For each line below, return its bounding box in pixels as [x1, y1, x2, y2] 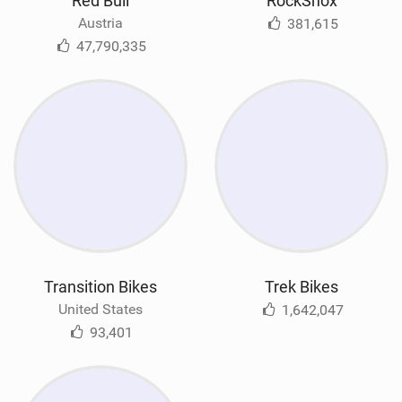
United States [58, 301, 143, 319]
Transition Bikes [44, 277, 157, 297]
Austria [78, 13, 123, 31]
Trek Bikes [265, 277, 338, 297]
